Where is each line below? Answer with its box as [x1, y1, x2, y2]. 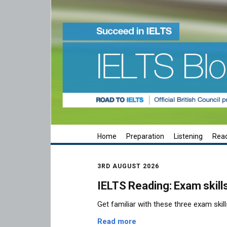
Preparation [126, 132, 164, 141]
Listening [174, 132, 203, 141]
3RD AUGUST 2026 [97, 163, 159, 170]
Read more [97, 216, 136, 226]
